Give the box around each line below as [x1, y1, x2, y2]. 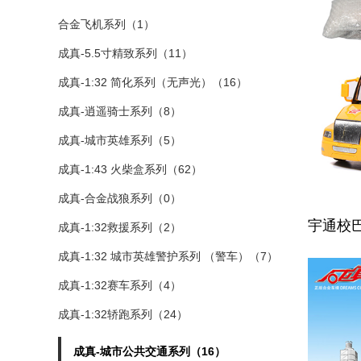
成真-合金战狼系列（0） [58, 192, 181, 205]
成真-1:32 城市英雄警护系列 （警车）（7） [58, 250, 278, 263]
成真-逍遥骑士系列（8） [58, 105, 181, 118]
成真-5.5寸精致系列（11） [58, 47, 193, 60]
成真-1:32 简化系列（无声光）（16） [58, 76, 247, 89]
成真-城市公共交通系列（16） [73, 345, 226, 358]
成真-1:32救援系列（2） [58, 221, 181, 234]
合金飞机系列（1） [58, 18, 155, 31]
